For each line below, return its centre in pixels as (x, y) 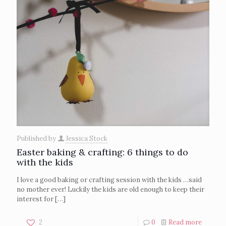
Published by (37, 138)
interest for (35, 199)
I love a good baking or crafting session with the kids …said (109, 180)
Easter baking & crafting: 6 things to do (102, 152)
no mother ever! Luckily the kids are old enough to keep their (110, 189)
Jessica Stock (87, 138)
